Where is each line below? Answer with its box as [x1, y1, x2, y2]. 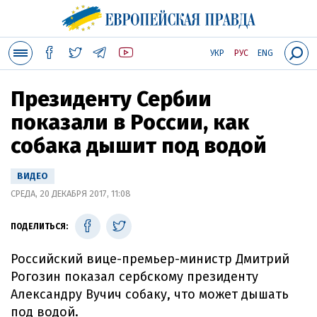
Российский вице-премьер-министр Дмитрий [11, 251, 289, 267]
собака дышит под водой [11, 133, 267, 158]
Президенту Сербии [11, 86, 212, 112]
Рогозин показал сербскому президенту [11, 269, 258, 284]
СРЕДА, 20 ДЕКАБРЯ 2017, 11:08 [11, 188, 131, 199]
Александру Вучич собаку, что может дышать [11, 287, 289, 302]
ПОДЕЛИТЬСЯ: [11, 221, 68, 231]
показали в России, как [11, 110, 249, 135]
